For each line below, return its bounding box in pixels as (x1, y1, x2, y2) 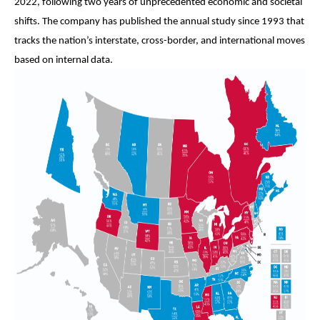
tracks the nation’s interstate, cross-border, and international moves (14, 35, 305, 46)
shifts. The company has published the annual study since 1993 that (14, 16, 304, 27)
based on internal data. (14, 54, 113, 66)
